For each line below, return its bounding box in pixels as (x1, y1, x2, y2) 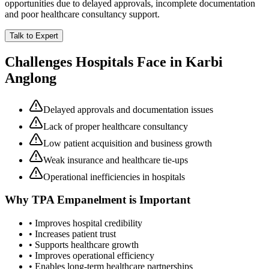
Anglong (5, 70, 56, 86)
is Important (126, 193, 190, 207)
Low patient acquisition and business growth (43, 138, 212, 148)
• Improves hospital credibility (29, 218, 142, 229)
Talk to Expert (10, 31, 58, 40)
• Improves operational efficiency (29, 250, 154, 261)
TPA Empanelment (32, 193, 126, 207)
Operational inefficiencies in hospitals (43, 171, 185, 182)
